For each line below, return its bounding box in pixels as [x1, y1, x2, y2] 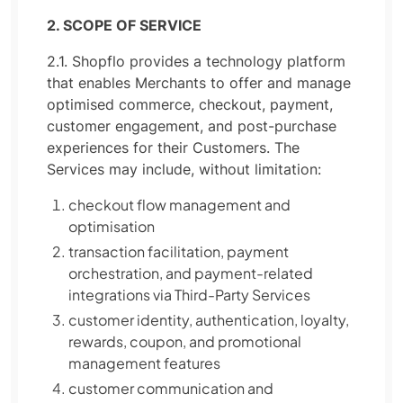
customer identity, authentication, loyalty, [68, 310, 349, 329]
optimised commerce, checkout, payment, [47, 95, 333, 113]
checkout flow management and [68, 195, 291, 214]
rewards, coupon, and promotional [68, 332, 301, 351]
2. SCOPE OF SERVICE [47, 16, 201, 34]
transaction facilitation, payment [68, 242, 289, 261]
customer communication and [68, 379, 273, 398]
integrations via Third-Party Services [68, 285, 310, 304]
